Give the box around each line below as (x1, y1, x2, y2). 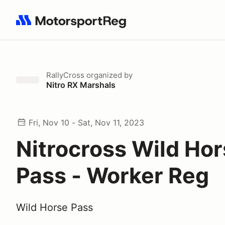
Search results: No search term (16, 21, 133, 31)
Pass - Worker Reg (16, 162, 209, 188)
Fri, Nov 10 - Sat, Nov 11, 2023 (29, 118, 144, 128)
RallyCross (46, 70, 84, 80)
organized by (84, 70, 133, 80)
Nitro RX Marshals (46, 80, 116, 90)
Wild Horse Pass (16, 201, 93, 213)
